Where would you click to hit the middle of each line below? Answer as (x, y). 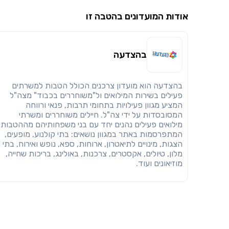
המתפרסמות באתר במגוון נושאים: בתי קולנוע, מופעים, (94, 134)
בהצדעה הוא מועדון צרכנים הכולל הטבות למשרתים (97, 86)
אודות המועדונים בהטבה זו (137, 16)
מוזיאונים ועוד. (159, 163)
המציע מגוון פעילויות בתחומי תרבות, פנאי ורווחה (104, 105)
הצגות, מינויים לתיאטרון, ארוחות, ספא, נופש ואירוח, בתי (93, 144)
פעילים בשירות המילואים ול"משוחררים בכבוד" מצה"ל (96, 95)
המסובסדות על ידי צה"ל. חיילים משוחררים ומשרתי (101, 115)
